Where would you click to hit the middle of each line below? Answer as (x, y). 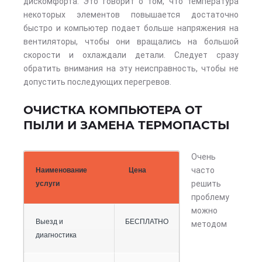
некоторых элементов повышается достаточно (131, 15)
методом (209, 224)
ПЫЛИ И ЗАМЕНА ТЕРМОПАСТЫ (127, 125)
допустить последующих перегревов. (97, 82)
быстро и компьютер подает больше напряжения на (131, 28)
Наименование (61, 170)
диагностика (56, 235)
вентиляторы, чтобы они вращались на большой (131, 42)
